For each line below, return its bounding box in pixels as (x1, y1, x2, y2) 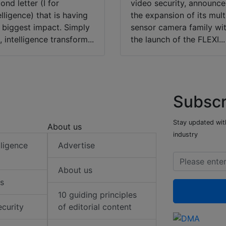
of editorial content (58, 202, 132, 212)
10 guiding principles (58, 190, 137, 200)
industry (173, 131, 198, 139)
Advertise (58, 140, 95, 151)
